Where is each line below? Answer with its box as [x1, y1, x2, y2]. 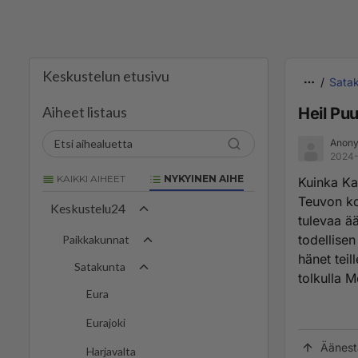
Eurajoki [86, 316, 125, 330]
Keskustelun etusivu [42, 67, 169, 85]
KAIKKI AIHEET [54, 173, 125, 185]
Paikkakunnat [62, 233, 129, 247]
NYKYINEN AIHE [161, 173, 244, 185]
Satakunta [74, 260, 125, 274]
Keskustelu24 [50, 201, 125, 217]
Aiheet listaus [42, 103, 127, 121]
